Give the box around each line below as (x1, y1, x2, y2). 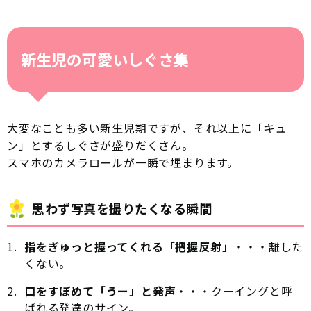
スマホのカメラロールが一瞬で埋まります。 (7, 154, 239, 171)
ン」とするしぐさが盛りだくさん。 (7, 137, 194, 154)
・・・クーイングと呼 (176, 283, 293, 300)
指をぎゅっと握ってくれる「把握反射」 (24, 238, 234, 255)
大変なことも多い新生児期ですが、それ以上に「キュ (7, 119, 287, 137)
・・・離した (233, 238, 304, 255)
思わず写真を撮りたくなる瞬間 (32, 199, 212, 218)
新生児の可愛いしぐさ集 (21, 48, 189, 71)
